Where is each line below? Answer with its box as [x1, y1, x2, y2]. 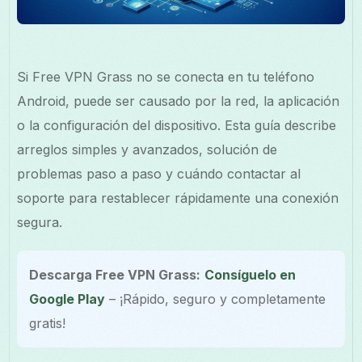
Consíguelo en [204, 266, 297, 283]
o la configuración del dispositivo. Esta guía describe [17, 116, 337, 133]
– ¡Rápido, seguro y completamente [105, 290, 326, 307]
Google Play [29, 290, 106, 307]
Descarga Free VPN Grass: [29, 266, 201, 283]
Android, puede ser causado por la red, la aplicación [17, 92, 340, 109]
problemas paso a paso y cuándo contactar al [17, 165, 301, 182]
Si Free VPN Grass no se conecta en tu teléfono [17, 68, 315, 85]
